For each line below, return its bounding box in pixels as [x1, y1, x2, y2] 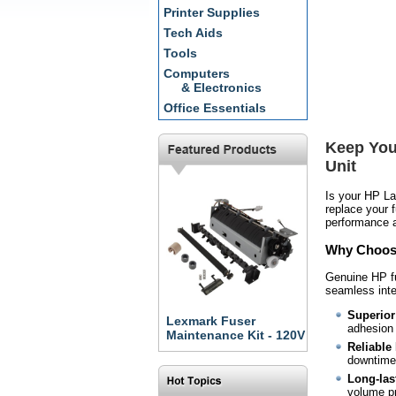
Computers [164, 66, 230, 80]
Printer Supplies [164, 5, 260, 19]
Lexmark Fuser [166, 314, 255, 328]
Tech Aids [164, 26, 223, 40]
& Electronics [181, 80, 262, 95]
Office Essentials [164, 101, 266, 115]
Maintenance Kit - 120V [166, 328, 305, 342]
